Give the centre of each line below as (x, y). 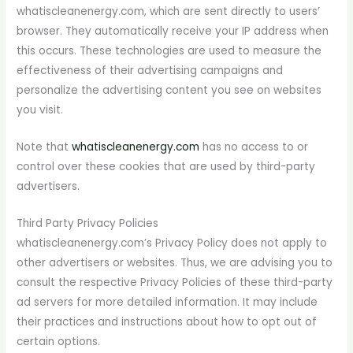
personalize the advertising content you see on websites (169, 91)
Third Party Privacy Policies (88, 223)
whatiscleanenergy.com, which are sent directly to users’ (169, 12)
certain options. (59, 342)
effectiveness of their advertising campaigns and (150, 71)
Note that (45, 147)
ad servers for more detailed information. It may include (167, 302)
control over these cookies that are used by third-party (166, 167)
